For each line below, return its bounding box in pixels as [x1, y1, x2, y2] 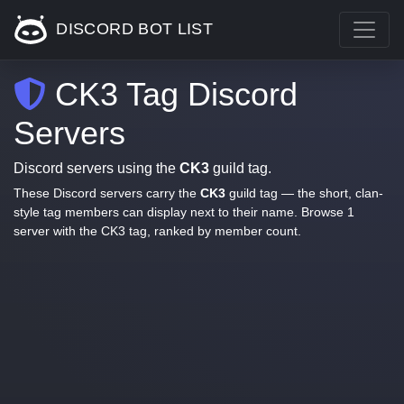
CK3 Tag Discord [46, 76, 298, 113]
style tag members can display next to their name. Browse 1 [14, 205, 354, 219]
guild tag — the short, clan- [225, 186, 383, 200]
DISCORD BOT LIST [51, 19, 214, 38]
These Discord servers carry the [14, 186, 200, 200]
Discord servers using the [14, 161, 179, 176]
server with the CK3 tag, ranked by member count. [14, 224, 301, 238]
